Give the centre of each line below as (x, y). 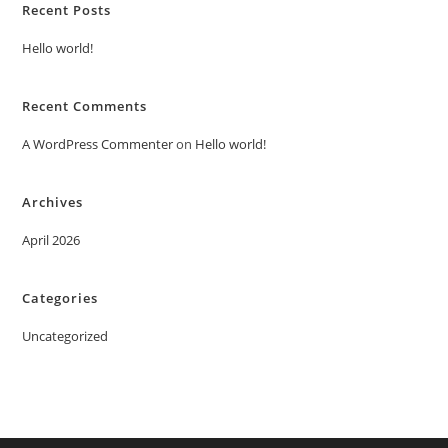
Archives (53, 201)
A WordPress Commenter (98, 143)
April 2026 (51, 239)
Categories (60, 297)
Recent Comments (85, 105)
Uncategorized (65, 335)
